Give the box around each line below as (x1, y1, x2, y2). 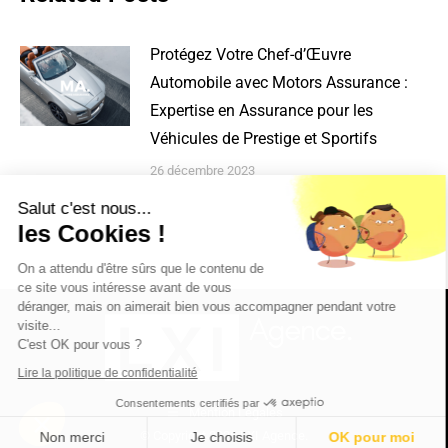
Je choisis (192, 429, 255, 445)
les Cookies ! (20, 219, 168, 247)
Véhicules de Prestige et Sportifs (150, 129, 377, 149)
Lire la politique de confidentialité (20, 365, 200, 380)
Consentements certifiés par (117, 396, 263, 409)
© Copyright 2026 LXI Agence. (140, 428, 308, 444)
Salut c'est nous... (20, 198, 154, 218)
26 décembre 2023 (150, 163, 255, 179)
